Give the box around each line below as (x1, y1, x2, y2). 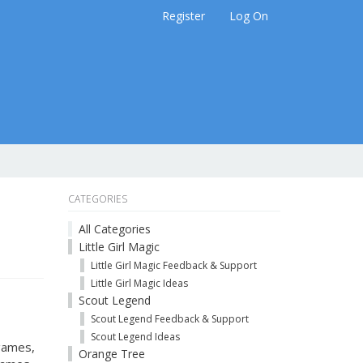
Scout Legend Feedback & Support (90, 312, 249, 326)
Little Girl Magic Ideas (90, 276, 188, 290)
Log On (229, 8, 268, 23)
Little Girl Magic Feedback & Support (90, 258, 257, 272)
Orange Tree (78, 346, 145, 361)
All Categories (78, 221, 151, 237)
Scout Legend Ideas (90, 330, 180, 344)
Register (162, 8, 205, 23)
